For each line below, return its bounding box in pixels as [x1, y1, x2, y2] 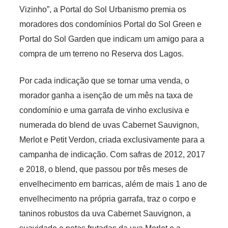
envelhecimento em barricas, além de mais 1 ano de [19, 180, 207, 189]
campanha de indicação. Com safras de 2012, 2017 [19, 150, 205, 159]
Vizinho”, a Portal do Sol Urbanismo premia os [19, 5, 186, 14]
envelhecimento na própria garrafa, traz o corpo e [19, 194, 196, 204]
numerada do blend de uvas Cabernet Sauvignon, [19, 121, 199, 130]
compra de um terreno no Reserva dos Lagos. [19, 49, 184, 59]
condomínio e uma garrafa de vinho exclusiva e [19, 106, 189, 115]
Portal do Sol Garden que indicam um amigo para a [19, 35, 204, 44]
